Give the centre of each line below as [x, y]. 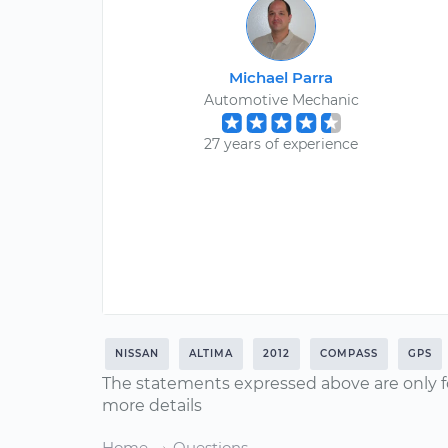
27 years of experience [281, 144]
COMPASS [349, 353]
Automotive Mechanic [281, 100]
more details [152, 405]
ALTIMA [211, 353]
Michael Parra [281, 77]
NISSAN [137, 353]
